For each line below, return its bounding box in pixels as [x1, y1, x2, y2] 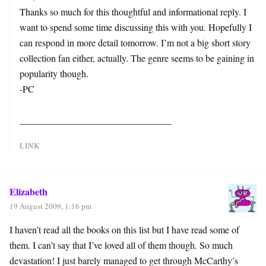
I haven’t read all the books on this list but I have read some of [9, 223, 239, 236]
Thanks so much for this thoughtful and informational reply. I [20, 5, 246, 18]
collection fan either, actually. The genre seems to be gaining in [20, 51, 254, 64]
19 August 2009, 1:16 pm [9, 200, 91, 211]
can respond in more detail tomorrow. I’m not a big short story [20, 36, 251, 49]
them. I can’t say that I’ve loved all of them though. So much [9, 238, 233, 251]
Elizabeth [9, 184, 47, 198]
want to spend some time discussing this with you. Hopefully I [20, 20, 252, 33]
